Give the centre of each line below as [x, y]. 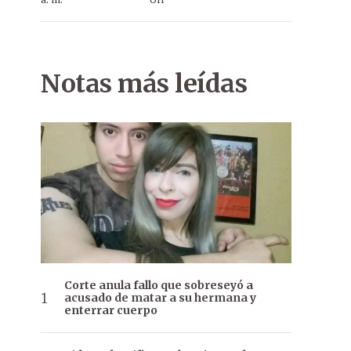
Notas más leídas [144, 84]
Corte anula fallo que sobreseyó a [159, 286]
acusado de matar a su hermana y [160, 298]
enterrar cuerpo [111, 311]
